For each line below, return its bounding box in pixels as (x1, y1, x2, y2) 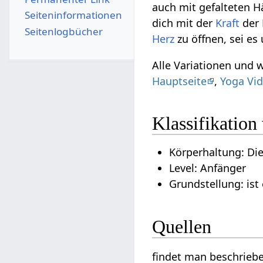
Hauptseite (152, 73, 207, 88)
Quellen (152, 215, 212, 237)
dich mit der (152, 15, 216, 30)
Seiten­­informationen (24, 8, 122, 22)
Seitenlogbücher (24, 24, 103, 38)
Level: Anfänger (169, 161, 247, 176)
